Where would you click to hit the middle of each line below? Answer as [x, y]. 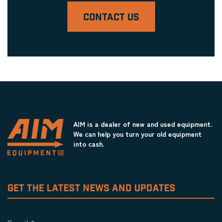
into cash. [88, 144]
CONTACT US [111, 18]
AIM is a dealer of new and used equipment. [142, 124]
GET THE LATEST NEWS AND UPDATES [91, 189]
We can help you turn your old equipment [137, 134]
